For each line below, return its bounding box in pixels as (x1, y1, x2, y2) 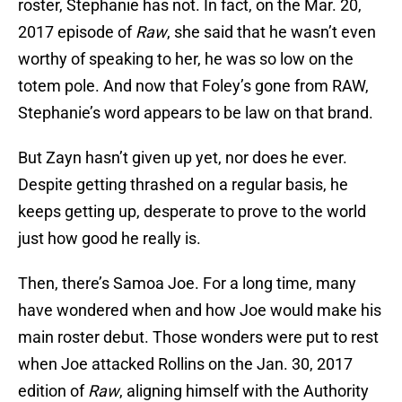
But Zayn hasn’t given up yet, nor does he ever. (18, 148, 347, 168)
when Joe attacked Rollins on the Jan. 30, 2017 (18, 354, 353, 374)
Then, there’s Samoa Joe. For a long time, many (18, 274, 356, 293)
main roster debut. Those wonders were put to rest (18, 328, 379, 347)
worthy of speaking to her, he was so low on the (18, 49, 354, 69)
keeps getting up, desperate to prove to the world (18, 202, 366, 222)
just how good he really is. (18, 229, 201, 249)
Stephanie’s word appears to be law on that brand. (18, 103, 373, 123)
